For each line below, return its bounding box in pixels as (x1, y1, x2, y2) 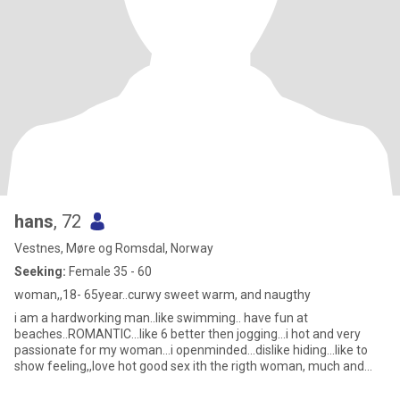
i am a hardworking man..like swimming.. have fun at (14, 311, 41, 325)
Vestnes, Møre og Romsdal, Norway (14, 241, 213, 255)
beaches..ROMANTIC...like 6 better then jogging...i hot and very (14, 327, 361, 341)
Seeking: (14, 264, 66, 279)
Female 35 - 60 (66, 264, 152, 279)
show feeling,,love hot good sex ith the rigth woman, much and (14, 359, 364, 373)
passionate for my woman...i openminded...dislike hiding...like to (14, 343, 368, 357)
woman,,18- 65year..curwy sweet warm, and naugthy (14, 287, 311, 302)
